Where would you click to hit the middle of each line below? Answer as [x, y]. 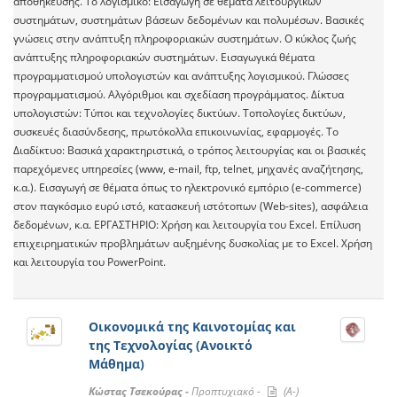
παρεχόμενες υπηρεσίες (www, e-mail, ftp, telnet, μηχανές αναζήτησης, [188, 169]
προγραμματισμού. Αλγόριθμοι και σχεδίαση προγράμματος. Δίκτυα [179, 95]
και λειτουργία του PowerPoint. [90, 262]
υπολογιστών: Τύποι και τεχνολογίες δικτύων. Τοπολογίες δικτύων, [179, 113]
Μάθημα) [116, 364]
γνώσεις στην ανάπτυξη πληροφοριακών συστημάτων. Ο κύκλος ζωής [185, 39]
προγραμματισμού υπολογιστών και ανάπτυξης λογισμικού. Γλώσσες [181, 76]
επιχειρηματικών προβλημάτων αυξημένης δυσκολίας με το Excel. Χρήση [193, 244]
